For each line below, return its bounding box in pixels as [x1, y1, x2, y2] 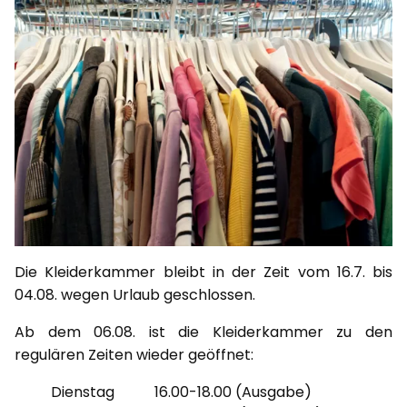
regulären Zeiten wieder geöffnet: [15, 344, 253, 366]
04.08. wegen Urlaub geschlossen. [15, 284, 255, 306]
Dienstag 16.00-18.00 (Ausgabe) [51, 382, 312, 403]
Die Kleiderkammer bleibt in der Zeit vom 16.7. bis [15, 262, 392, 283]
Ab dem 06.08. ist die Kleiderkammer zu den [15, 322, 392, 343]
